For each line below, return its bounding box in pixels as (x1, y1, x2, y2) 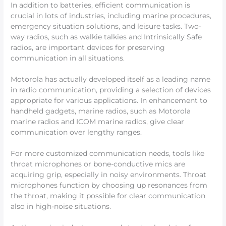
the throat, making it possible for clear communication (11, 192, 206, 200)
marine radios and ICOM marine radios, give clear (11, 118, 185, 126)
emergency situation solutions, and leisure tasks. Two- (11, 22, 202, 31)
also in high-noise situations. (11, 202, 111, 211)
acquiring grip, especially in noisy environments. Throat (11, 171, 207, 179)
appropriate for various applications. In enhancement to (11, 96, 208, 105)
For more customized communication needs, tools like (11, 149, 205, 158)
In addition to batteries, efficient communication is (11, 1, 191, 10)
